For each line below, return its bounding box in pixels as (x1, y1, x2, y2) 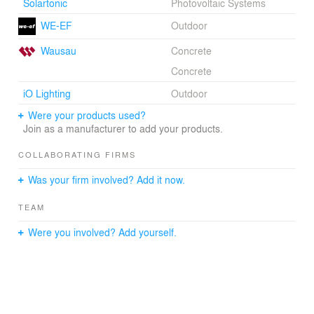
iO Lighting (22, 86, 71, 101)
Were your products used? (28, 108, 146, 123)
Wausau (40, 43, 76, 57)
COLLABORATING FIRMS (18, 149, 136, 161)
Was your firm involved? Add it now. (28, 172, 186, 187)
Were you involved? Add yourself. (28, 225, 177, 240)
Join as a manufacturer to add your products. (22, 121, 223, 136)
